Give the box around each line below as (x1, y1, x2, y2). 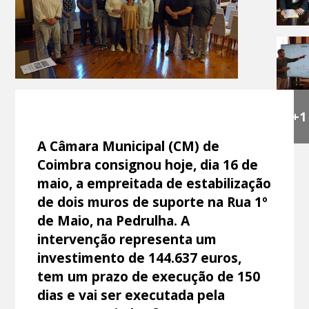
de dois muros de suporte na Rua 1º (37, 192, 268, 211)
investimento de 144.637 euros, (37, 248, 242, 267)
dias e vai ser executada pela (37, 285, 226, 304)
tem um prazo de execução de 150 (37, 266, 261, 286)
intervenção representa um (37, 229, 217, 248)
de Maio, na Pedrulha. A (37, 210, 190, 230)
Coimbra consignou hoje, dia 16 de (37, 154, 259, 174)
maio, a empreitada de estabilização (37, 173, 272, 192)
